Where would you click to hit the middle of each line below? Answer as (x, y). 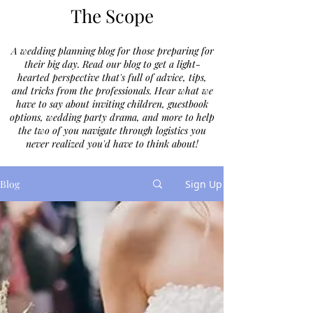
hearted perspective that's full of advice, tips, (112, 77)
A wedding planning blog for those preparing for (112, 51)
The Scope (112, 16)
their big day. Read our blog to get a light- (112, 64)
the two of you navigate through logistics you (112, 130)
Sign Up (204, 184)
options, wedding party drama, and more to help (112, 117)
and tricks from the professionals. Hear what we (112, 90)
